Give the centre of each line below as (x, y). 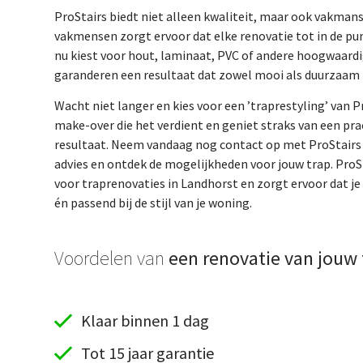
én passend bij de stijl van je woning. (154, 203)
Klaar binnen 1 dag (145, 320)
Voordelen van (112, 258)
